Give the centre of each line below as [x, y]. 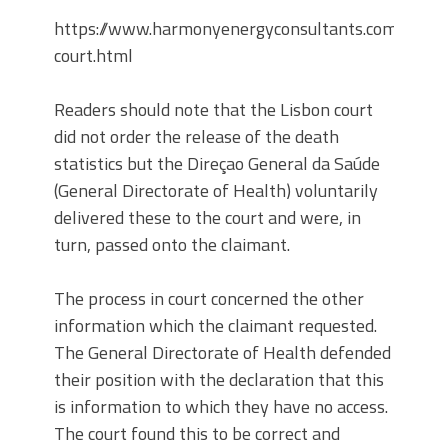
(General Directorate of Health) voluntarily [216, 191]
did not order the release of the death [196, 137]
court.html [93, 56]
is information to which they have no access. [221, 407]
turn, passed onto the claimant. [172, 245]
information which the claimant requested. [215, 326]
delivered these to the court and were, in [207, 218]
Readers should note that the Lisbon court [213, 110]
